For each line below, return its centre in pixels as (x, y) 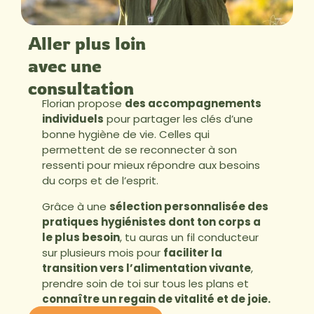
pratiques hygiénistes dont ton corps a (151, 221)
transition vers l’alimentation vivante (146, 268)
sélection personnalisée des (189, 206)
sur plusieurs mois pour (103, 252)
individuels (73, 119)
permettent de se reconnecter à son (139, 150)
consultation (81, 88)
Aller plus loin (87, 43)
